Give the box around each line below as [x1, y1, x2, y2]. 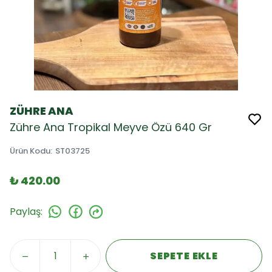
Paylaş [10, 204, 41, 219]
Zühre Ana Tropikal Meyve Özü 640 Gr [10, 120, 212, 135]
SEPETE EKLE [150, 249, 218, 263]
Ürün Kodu [10, 145, 50, 157]
